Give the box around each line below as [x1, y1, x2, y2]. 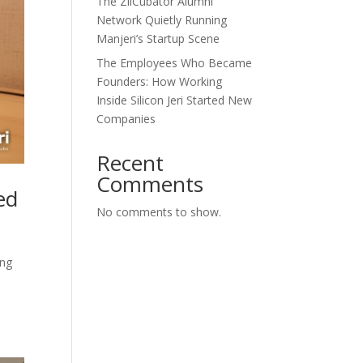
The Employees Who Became [96, 55, 253, 70]
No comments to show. [96, 204, 222, 220]
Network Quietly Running [96, 12, 228, 28]
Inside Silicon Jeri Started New [96, 92, 253, 108]
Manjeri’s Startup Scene [96, 31, 220, 46]
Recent [96, 148, 164, 177]
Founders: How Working [96, 74, 223, 89]
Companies [96, 111, 156, 126]
